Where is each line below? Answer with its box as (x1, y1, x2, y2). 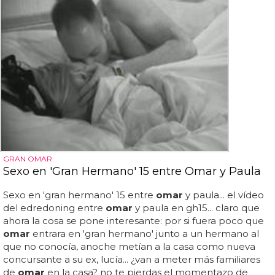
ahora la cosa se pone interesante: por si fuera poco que (3, 215, 264, 227)
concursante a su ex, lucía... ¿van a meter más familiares (3, 254, 260, 266)
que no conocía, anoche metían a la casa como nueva (3, 241, 255, 253)
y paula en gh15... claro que (133, 202, 260, 214)
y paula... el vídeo (183, 189, 264, 201)
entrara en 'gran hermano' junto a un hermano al (30, 228, 259, 240)
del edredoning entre (3, 202, 106, 214)
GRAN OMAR (3, 154, 52, 164)
